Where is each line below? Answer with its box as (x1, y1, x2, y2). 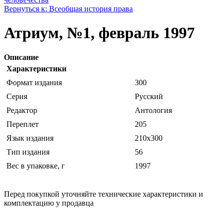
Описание (4, 53, 39, 61)
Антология (135, 106, 172, 114)
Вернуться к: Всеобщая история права (4, 4, 133, 13)
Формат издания (6, 78, 62, 87)
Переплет (6, 119, 39, 128)
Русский (135, 92, 163, 101)
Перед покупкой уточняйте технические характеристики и (4, 189, 203, 198)
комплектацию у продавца (4, 198, 94, 207)
